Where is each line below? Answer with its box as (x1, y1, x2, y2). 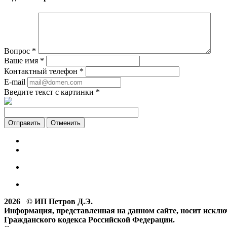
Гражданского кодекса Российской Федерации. (4, 215, 175, 224)
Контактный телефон (4, 67, 80, 76)
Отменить (51, 119, 81, 127)
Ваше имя (4, 56, 40, 65)
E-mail (4, 78, 25, 87)
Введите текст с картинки (4, 88, 96, 97)
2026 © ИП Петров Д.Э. (4, 197, 93, 206)
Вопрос (4, 47, 32, 56)
